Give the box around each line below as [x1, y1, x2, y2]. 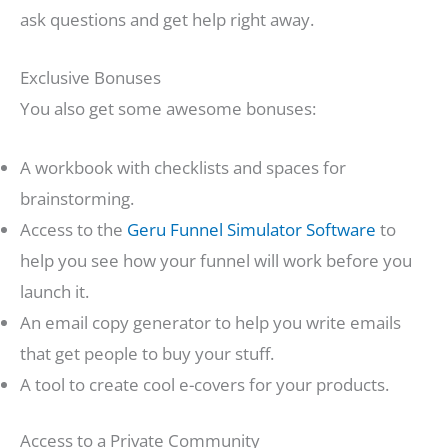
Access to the [20, 217, 127, 241]
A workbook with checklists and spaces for [20, 155, 346, 179]
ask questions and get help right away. [20, 8, 314, 32]
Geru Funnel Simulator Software [127, 217, 376, 241]
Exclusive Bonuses [20, 66, 161, 90]
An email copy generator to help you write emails [20, 310, 401, 334]
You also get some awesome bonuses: [20, 97, 316, 121]
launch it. [20, 279, 89, 303]
